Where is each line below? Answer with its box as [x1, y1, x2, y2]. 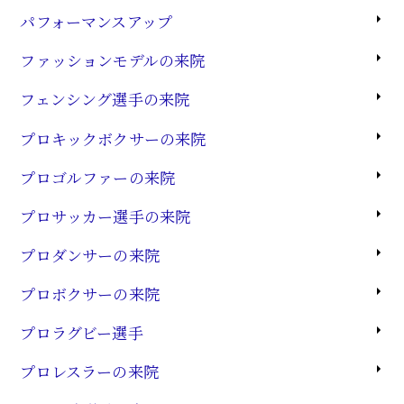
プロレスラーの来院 [20, 360, 160, 383]
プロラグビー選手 [20, 321, 143, 344]
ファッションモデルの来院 [20, 49, 206, 72]
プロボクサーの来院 [20, 282, 161, 306]
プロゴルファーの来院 [20, 165, 176, 188]
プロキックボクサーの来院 [20, 126, 207, 150]
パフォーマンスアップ [20, 10, 173, 33]
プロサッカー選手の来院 [20, 204, 191, 227]
